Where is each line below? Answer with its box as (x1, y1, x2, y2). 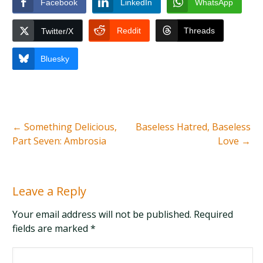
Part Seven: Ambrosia (12, 134, 107, 147)
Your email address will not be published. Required (12, 207, 234, 221)
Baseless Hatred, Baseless (135, 120, 251, 133)
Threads (184, 25, 215, 35)
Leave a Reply (12, 183, 87, 199)
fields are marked (12, 221, 91, 235)
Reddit (117, 25, 141, 35)
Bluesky (41, 53, 70, 63)
